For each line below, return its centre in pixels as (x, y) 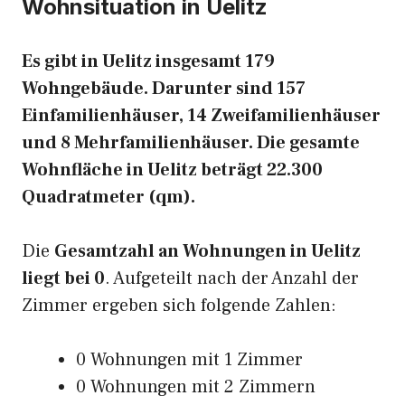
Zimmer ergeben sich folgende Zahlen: (179, 306)
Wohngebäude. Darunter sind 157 (164, 89)
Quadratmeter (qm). (108, 197)
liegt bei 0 (63, 278)
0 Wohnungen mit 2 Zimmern (196, 387)
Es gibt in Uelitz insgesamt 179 (148, 61)
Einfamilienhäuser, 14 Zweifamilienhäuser (201, 116)
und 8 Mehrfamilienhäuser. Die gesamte (191, 143)
